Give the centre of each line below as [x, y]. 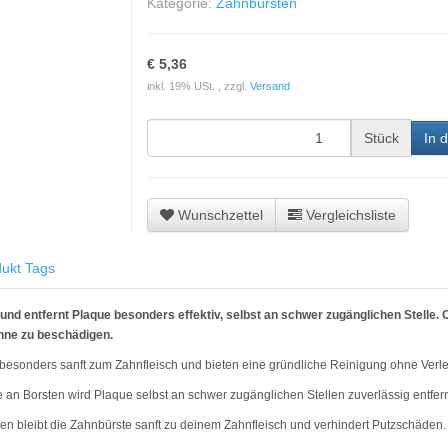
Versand [269, 86]
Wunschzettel [220, 215]
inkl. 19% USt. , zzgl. [198, 86]
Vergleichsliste [350, 215]
